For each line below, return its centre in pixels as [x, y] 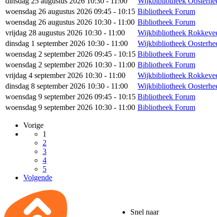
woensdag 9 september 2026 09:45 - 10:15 [70, 97]
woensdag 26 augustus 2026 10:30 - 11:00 [70, 22]
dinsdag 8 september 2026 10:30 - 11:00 [67, 86]
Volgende [38, 178]
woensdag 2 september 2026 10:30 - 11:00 [70, 65]
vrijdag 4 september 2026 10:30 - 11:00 [65, 75]
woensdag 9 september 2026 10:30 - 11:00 [70, 107]
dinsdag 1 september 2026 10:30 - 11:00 [67, 43]
